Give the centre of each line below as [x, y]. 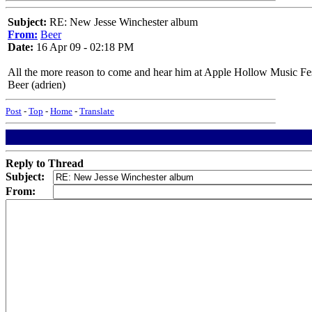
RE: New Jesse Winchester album [122, 22]
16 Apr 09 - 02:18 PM [84, 47]
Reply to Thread [45, 163]
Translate [97, 111]
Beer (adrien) [37, 85]
